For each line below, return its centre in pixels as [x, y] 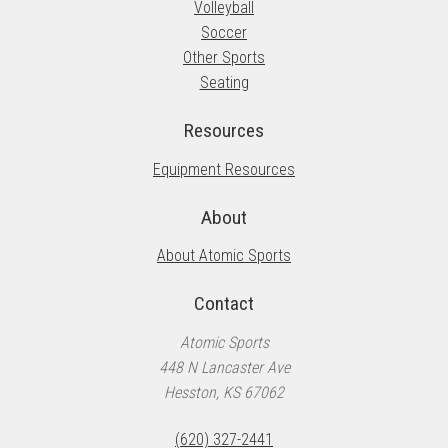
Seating [224, 83]
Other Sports [224, 58]
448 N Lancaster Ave [224, 367]
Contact [224, 304]
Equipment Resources [224, 169]
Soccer [224, 33]
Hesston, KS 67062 [224, 392]
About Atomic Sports [224, 256]
